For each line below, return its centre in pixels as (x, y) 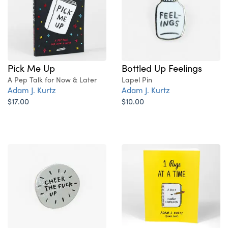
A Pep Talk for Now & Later (52, 79)
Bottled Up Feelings (162, 67)
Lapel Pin (137, 79)
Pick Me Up (31, 67)
